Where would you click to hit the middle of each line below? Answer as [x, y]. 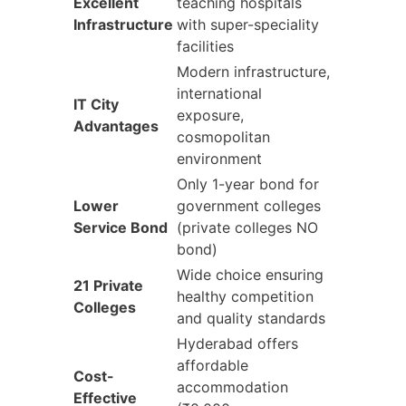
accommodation [232, 387]
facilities [205, 46]
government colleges [249, 205]
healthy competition [245, 296]
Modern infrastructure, [253, 71]
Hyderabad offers [237, 343]
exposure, [210, 115]
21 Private [108, 285]
